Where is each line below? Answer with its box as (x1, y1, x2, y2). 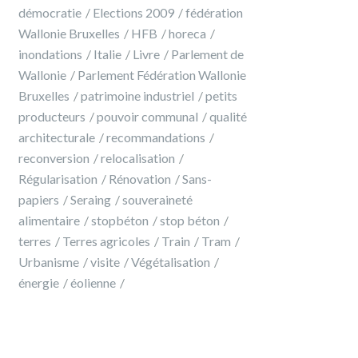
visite (90, 254, 120, 269)
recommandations (106, 129, 205, 145)
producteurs (18, 109, 86, 124)
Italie (93, 46, 121, 62)
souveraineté (122, 192, 193, 207)
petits (205, 88, 237, 103)
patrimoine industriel (81, 88, 194, 103)
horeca (169, 26, 206, 41)
